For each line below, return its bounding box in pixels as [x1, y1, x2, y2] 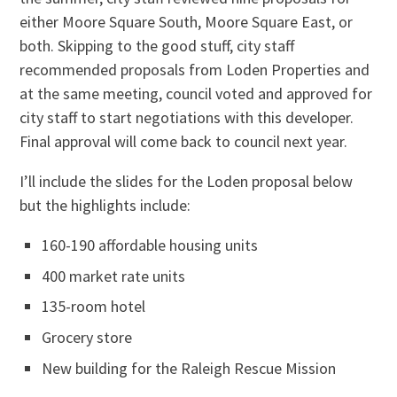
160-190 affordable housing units [42, 235, 259, 256]
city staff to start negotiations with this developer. [19, 107, 354, 128]
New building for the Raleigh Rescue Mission [42, 357, 337, 378]
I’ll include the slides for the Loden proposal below [19, 171, 354, 192]
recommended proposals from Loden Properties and [19, 59, 370, 81]
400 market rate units [42, 265, 186, 286]
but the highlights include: [19, 195, 191, 216]
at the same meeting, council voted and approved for [19, 83, 373, 105]
